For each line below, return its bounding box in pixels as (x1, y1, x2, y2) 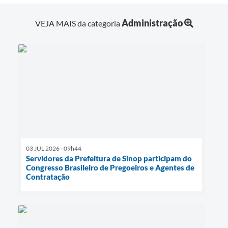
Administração (121, 17, 183, 28)
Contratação (26, 172, 70, 181)
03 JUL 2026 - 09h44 (26, 144, 81, 152)
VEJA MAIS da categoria (35, 18, 122, 28)
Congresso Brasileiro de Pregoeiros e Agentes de (26, 162, 194, 172)
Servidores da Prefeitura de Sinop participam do (26, 153, 192, 163)
